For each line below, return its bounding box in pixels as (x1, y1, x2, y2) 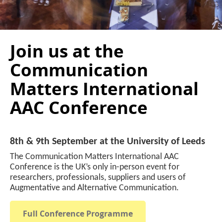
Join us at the (10, 39, 124, 63)
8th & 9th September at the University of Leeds (10, 137, 205, 147)
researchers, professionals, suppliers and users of (10, 173, 186, 182)
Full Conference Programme (23, 208, 133, 219)
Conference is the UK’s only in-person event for (10, 163, 179, 172)
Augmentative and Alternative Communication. (10, 183, 181, 193)
